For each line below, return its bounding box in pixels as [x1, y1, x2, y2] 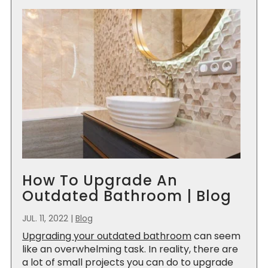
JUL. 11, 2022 [22, 212, 68, 224]
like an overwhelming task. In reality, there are [22, 242, 238, 256]
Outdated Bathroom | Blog [22, 186, 232, 206]
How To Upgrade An [22, 170, 178, 191]
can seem [191, 229, 240, 243]
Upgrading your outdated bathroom [22, 229, 191, 243]
